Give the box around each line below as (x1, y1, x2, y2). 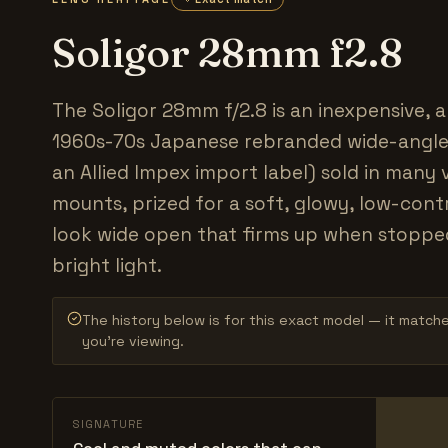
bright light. (52, 252, 162, 278)
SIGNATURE (73, 416, 143, 431)
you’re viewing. (82, 331, 184, 350)
